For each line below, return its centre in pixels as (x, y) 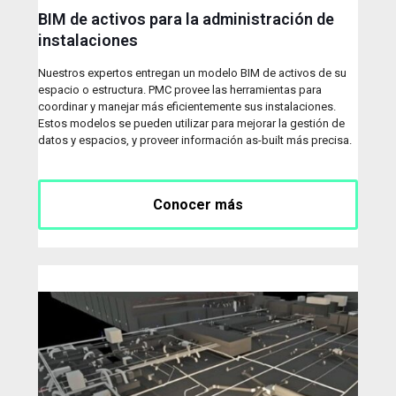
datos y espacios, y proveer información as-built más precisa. (195, 141)
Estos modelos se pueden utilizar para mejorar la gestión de (191, 124)
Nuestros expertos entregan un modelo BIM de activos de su (192, 73)
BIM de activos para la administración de (186, 19)
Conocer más (198, 205)
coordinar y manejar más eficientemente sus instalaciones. (187, 107)
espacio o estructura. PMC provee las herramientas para (180, 90)
